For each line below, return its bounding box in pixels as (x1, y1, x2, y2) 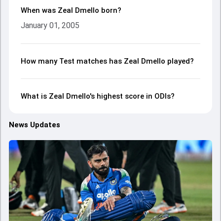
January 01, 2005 (21, 21, 79, 30)
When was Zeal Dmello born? (21, 6, 121, 15)
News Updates (9, 120, 60, 129)
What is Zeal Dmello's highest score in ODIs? (21, 92, 175, 101)
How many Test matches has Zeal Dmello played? (21, 57, 194, 66)
